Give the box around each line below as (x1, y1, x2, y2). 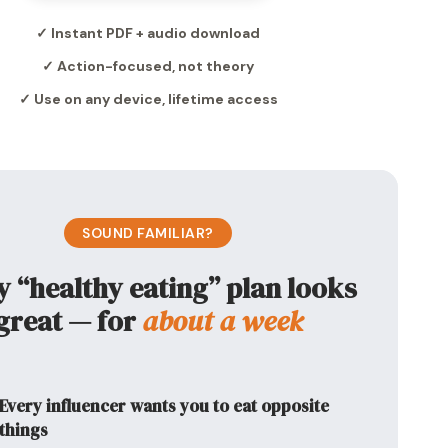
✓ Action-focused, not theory (42, 57, 255, 75)
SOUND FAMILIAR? (82, 224, 214, 242)
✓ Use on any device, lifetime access (18, 90, 278, 108)
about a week (141, 302, 303, 340)
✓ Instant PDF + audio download (36, 24, 261, 42)
